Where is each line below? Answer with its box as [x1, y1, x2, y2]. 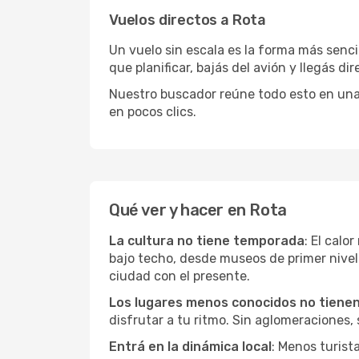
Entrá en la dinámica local [109, 339, 272, 354]
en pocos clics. [109, 104, 196, 119]
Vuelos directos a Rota [109, 11, 267, 29]
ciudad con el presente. [109, 268, 250, 284]
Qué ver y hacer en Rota [109, 200, 287, 220]
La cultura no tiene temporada [109, 233, 305, 248]
